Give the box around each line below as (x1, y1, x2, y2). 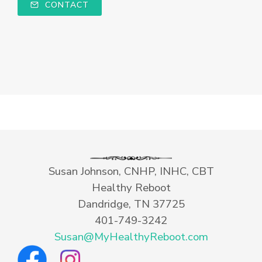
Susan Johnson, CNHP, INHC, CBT (48, 164, 214, 180)
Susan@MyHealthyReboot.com (54, 229, 208, 245)
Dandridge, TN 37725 (77, 196, 185, 212)
